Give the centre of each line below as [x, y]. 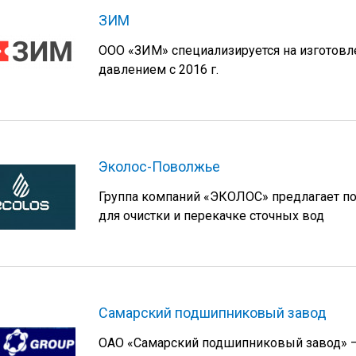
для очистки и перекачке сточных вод [211, 216]
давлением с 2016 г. [159, 70]
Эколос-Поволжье [159, 167]
